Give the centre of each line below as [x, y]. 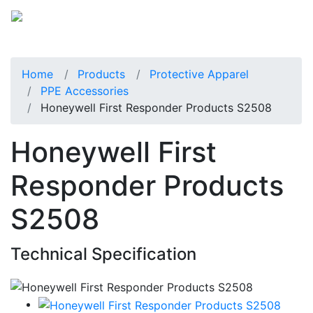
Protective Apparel [199, 74]
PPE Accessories [85, 90]
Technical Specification [103, 254]
